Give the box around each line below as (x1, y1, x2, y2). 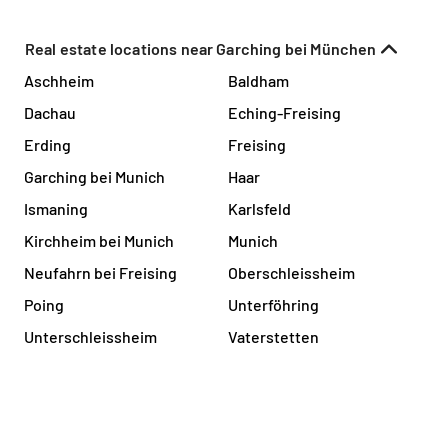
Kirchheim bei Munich (24, 230, 174, 250)
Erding (24, 134, 71, 154)
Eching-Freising (228, 102, 341, 122)
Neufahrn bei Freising (24, 262, 177, 282)
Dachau (24, 102, 76, 122)
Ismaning (24, 198, 88, 218)
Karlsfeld (228, 198, 291, 218)
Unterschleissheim (24, 326, 157, 346)
